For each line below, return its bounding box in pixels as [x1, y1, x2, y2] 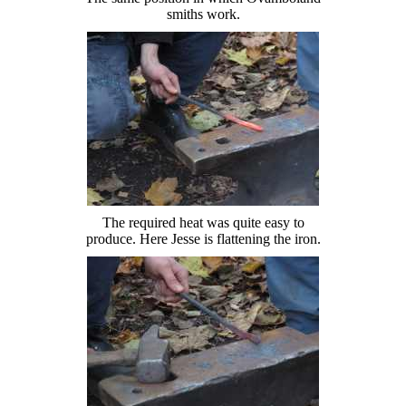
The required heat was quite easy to [101, 214, 304, 230]
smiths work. [166, 5, 240, 22]
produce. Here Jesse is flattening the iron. [85, 230, 321, 246]
